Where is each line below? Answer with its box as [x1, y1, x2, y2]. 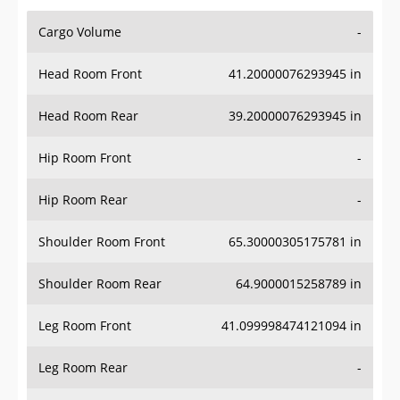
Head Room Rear [38, 107, 138, 125]
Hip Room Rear [38, 191, 128, 209]
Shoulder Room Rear [38, 275, 162, 293]
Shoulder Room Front [38, 233, 165, 251]
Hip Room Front [38, 149, 131, 167]
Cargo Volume [38, 23, 121, 41]
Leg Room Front [38, 317, 131, 335]
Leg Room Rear [38, 359, 128, 377]
